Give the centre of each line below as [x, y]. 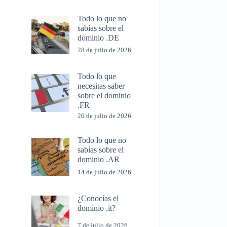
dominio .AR [99, 160]
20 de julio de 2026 [105, 116]
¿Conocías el [98, 198]
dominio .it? [97, 208]
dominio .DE [99, 37]
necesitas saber [101, 86]
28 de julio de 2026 [105, 50]
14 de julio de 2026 [105, 172]
